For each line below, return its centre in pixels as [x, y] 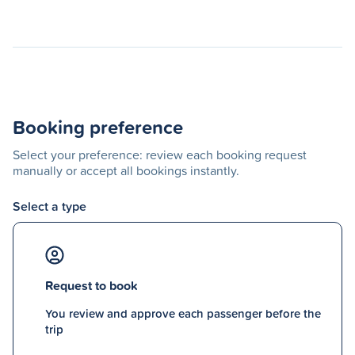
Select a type [50, 206]
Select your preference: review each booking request [160, 155]
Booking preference [98, 127]
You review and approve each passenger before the [183, 313]
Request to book [92, 286]
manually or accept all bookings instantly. [126, 170]
